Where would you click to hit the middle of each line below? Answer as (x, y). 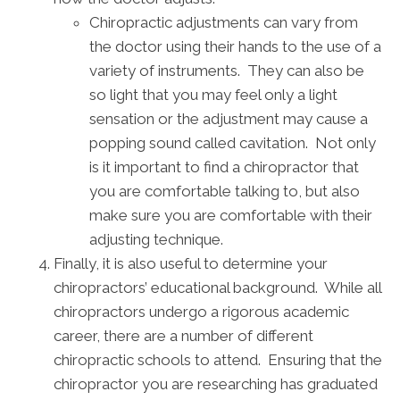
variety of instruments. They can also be (227, 70)
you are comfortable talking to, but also (225, 191)
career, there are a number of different (183, 335)
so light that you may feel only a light (213, 94)
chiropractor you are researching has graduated (216, 383)
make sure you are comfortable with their (231, 215)
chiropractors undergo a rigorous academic (201, 311)
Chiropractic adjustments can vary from (224, 22)
